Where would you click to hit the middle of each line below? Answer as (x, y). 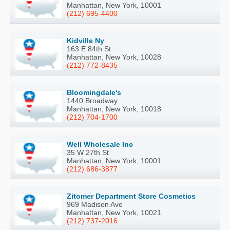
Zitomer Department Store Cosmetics (131, 196)
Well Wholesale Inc (100, 145)
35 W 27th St (88, 153)
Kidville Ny (85, 41)
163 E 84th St (89, 49)
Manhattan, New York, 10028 (114, 57)
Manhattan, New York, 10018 (114, 109)
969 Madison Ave (95, 205)
